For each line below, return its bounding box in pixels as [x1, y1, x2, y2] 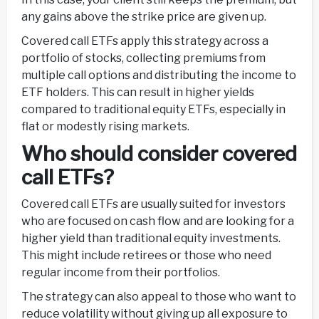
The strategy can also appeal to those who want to [21, 290, 296, 304]
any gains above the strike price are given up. [21, 9, 266, 23]
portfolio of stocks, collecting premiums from [21, 51, 266, 65]
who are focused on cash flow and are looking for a [21, 214, 294, 229]
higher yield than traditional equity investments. [21, 231, 281, 246]
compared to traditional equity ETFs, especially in [21, 102, 286, 116]
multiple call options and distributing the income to [21, 68, 296, 82]
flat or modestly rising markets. [21, 119, 189, 133]
